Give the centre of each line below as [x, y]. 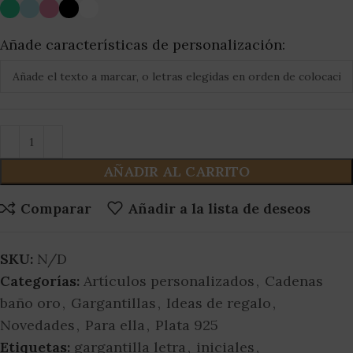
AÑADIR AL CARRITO [176, 172]
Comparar [56, 208]
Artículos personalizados [169, 281]
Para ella [115, 325]
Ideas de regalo [219, 303]
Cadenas [294, 281]
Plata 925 [187, 325]
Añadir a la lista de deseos [219, 208]
